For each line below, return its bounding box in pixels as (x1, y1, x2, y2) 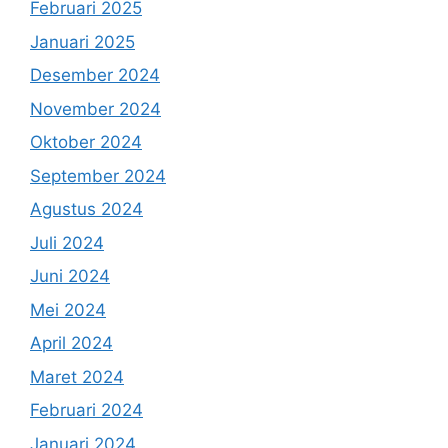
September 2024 (30, 165, 166, 186)
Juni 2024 (30, 266, 110, 286)
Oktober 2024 (30, 132, 142, 152)
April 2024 (30, 333, 113, 353)
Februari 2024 (30, 400, 143, 420)
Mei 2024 (30, 299, 106, 320)
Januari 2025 (30, 31, 135, 52)
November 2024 (30, 98, 161, 119)
